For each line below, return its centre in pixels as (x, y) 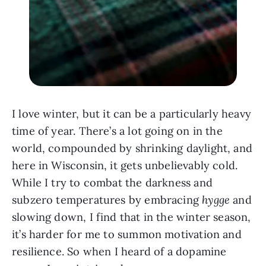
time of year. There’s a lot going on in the (117, 131)
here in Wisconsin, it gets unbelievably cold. (125, 166)
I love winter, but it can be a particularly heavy (132, 114)
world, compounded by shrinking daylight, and (132, 148)
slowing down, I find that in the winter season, (132, 217)
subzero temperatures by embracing (107, 200)
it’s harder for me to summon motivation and (127, 235)
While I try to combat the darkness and (112, 183)
